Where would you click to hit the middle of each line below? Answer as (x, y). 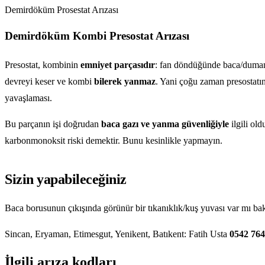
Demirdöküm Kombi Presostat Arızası (97, 36)
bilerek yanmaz (125, 81)
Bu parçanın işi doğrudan (53, 124)
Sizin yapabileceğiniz (66, 179)
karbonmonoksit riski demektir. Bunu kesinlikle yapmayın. (114, 140)
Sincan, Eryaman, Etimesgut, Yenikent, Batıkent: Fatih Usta (117, 234)
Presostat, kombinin (43, 64)
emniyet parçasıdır (118, 64)
